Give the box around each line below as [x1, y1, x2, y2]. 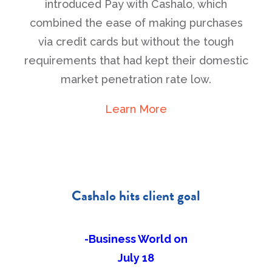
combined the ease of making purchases [29, 16, 243, 29]
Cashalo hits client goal [72, 185, 200, 206]
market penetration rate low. [61, 73, 211, 86]
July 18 [118, 251, 154, 264]
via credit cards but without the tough [38, 35, 234, 48]
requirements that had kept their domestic [24, 54, 248, 67]
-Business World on [84, 233, 188, 245]
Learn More [105, 103, 167, 115]
